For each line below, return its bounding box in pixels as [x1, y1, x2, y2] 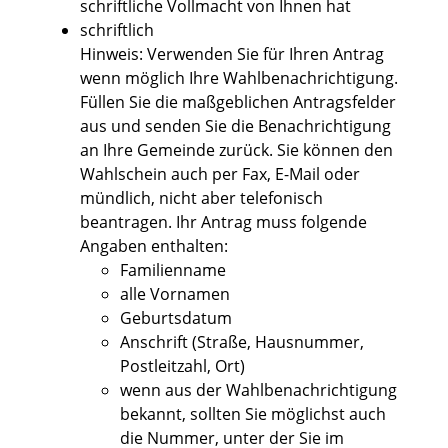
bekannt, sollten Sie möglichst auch [120, 403, 386, 426]
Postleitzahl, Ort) [120, 355, 245, 378]
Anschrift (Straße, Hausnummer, [120, 331, 364, 354]
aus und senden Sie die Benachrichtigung [80, 115, 391, 138]
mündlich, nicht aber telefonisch [80, 187, 323, 210]
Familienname [120, 259, 226, 282]
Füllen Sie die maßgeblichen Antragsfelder [80, 91, 396, 114]
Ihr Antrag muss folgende [176, 211, 367, 234]
